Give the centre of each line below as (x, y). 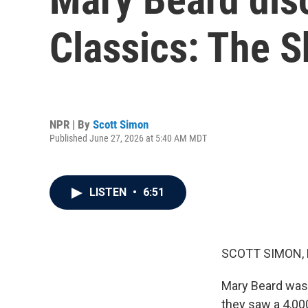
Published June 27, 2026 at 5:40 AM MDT (128, 138)
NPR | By (71, 124)
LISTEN (109, 192)
